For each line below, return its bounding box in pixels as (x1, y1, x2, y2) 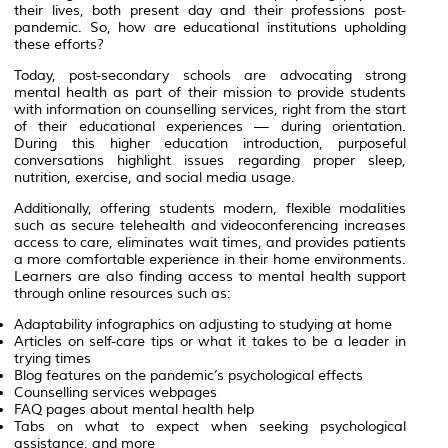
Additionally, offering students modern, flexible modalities (14, 199, 406, 217)
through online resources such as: (14, 284, 231, 302)
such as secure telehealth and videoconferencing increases (14, 216, 406, 234)
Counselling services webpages (14, 383, 217, 401)
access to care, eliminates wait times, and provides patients (14, 233, 406, 251)
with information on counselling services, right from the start (14, 100, 406, 118)
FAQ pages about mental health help (14, 400, 254, 418)
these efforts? (14, 35, 108, 53)
